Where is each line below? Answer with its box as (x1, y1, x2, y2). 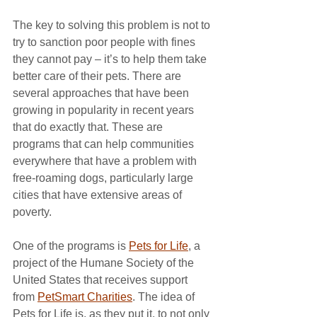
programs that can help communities (13, 138, 197, 150)
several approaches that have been (13, 87, 192, 99)
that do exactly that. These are (13, 121, 166, 133)
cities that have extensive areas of (13, 189, 185, 201)
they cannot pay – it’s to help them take (13, 53, 209, 65)
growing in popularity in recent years (13, 104, 197, 116)
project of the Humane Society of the (13, 257, 197, 269)
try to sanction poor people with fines (13, 36, 198, 48)
